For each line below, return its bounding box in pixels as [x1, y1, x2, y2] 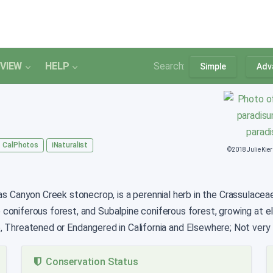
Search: [154, 60, 185, 73]
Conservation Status [41, 256, 138, 268]
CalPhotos [2, 140, 38, 149]
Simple [200, 61, 227, 71]
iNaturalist [51, 140, 88, 149]
